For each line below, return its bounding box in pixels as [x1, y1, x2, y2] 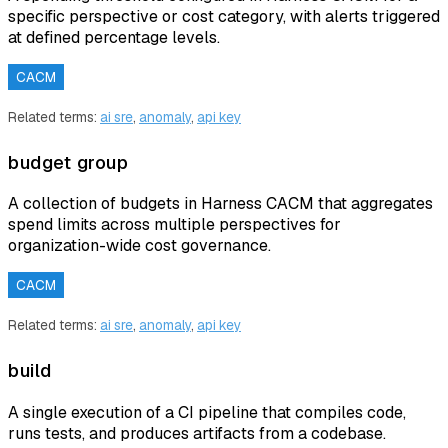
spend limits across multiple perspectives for [8, 214, 341, 236]
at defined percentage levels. [8, 27, 220, 49]
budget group [8, 149, 128, 175]
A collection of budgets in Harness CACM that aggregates [8, 193, 433, 215]
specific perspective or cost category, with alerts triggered [8, 6, 440, 28]
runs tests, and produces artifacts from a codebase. [8, 422, 386, 444]
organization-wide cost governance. [8, 235, 271, 257]
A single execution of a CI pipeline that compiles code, [8, 401, 406, 423]
